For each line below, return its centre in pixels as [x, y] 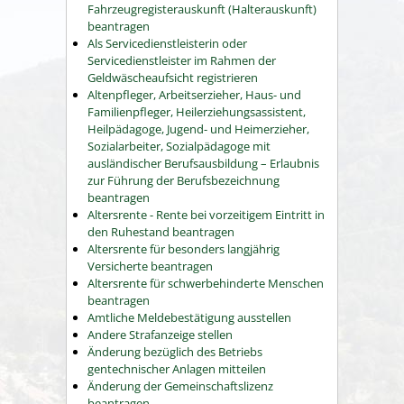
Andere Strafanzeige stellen [160, 335]
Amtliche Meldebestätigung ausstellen [189, 317]
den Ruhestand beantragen [161, 232]
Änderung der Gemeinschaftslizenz [180, 386]
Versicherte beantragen [150, 266]
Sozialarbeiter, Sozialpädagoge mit [179, 146]
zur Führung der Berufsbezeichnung [184, 180]
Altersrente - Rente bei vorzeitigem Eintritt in [206, 215]
